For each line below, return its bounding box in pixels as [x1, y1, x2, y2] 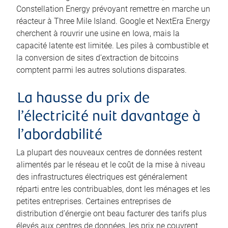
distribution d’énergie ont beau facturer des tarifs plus [16, 209, 207, 219]
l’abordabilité [17, 128, 102, 144]
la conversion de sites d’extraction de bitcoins [16, 53, 179, 63]
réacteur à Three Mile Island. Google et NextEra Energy [16, 16, 210, 26]
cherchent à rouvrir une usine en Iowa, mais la [16, 28, 180, 39]
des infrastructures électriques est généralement [16, 172, 187, 182]
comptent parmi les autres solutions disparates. [16, 65, 187, 75]
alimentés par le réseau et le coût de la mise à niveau [16, 160, 205, 170]
